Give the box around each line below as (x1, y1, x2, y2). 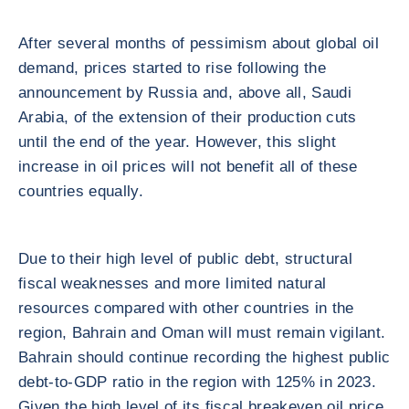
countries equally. (18, 183, 144, 200)
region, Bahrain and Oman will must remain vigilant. (18, 324, 386, 341)
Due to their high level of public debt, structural (18, 250, 352, 267)
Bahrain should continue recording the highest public (18, 349, 391, 366)
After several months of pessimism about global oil (18, 35, 379, 52)
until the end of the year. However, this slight (18, 133, 336, 151)
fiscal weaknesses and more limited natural (18, 275, 327, 292)
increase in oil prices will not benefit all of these (18, 158, 358, 175)
